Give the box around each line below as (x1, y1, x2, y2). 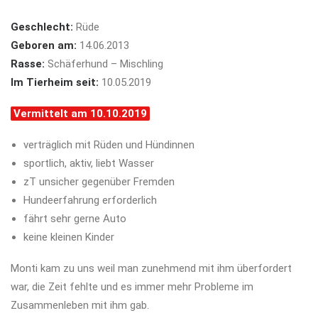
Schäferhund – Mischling (45, 57, 163, 70)
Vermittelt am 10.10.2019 (13, 107, 147, 120)
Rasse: (11, 57, 45, 70)
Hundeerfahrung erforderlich (23, 194, 157, 207)
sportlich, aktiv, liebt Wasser (23, 157, 154, 170)
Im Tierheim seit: (11, 76, 99, 89)
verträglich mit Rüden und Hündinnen (23, 138, 194, 151)
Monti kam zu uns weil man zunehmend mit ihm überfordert (11, 262, 292, 275)
